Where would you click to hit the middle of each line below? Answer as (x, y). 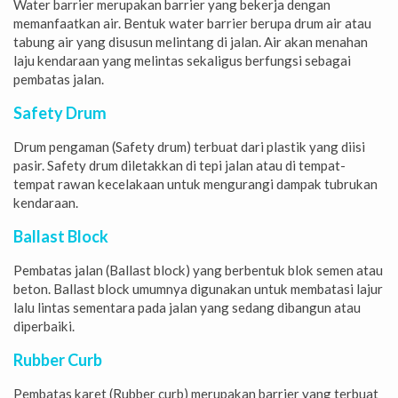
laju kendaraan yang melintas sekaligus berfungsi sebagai (182, 61)
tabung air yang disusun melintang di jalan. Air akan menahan (191, 42)
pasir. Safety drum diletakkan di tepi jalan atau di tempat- (179, 166)
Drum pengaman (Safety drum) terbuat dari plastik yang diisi (189, 147)
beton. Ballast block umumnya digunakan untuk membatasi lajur (198, 289)
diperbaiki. (44, 326)
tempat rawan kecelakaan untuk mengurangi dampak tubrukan (195, 184)
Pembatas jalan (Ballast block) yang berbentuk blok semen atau (198, 271)
